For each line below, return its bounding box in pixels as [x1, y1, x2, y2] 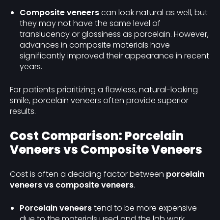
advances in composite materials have [20, 39, 170, 51]
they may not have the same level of [20, 18, 161, 29]
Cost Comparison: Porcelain [10, 128, 184, 144]
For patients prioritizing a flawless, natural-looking [10, 84, 198, 95]
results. [10, 106, 36, 117]
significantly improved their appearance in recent [20, 50, 209, 61]
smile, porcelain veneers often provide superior [10, 95, 189, 106]
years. [20, 61, 42, 72]
